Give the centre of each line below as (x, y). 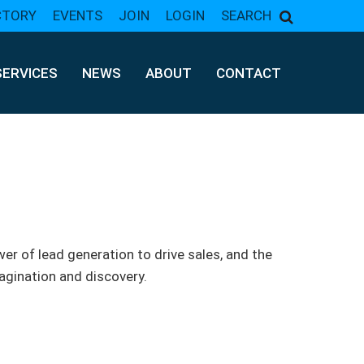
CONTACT (249, 73)
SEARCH (246, 15)
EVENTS (78, 15)
